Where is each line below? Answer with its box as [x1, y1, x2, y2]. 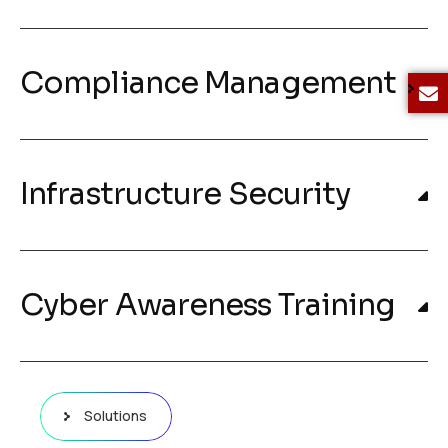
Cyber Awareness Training [20, 286, 396, 324]
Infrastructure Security [20, 175, 351, 213]
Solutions [83, 406, 147, 425]
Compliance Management [20, 64, 397, 102]
